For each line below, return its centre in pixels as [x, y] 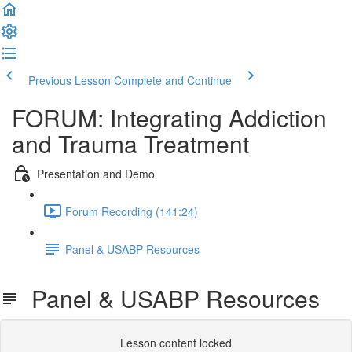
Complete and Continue [173, 80]
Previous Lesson [70, 80]
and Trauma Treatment [130, 143]
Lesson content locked [176, 343]
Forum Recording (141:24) [132, 211]
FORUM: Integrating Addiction [169, 117]
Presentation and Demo [96, 173]
